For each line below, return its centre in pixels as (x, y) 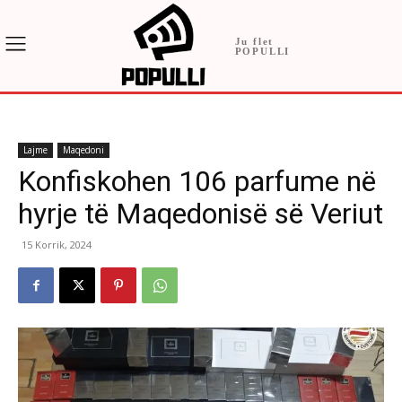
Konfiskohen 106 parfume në (197, 182)
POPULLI (262, 52)
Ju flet (254, 42)
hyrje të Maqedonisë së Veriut (201, 214)
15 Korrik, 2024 (57, 245)
